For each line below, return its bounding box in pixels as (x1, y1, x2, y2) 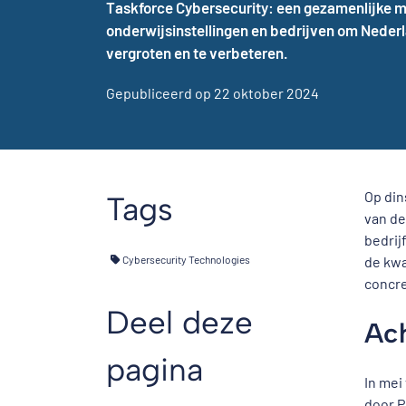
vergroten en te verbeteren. (106, 43, 288, 62)
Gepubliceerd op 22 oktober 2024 (106, 84, 319, 101)
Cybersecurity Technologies (121, 253, 250, 266)
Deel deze (106, 304, 253, 342)
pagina (106, 351, 203, 389)
